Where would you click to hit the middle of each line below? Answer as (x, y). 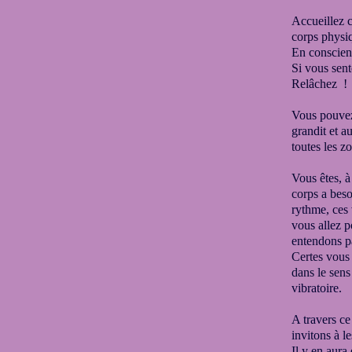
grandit (310, 131)
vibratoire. (317, 288)
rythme (309, 209)
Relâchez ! (319, 84)
